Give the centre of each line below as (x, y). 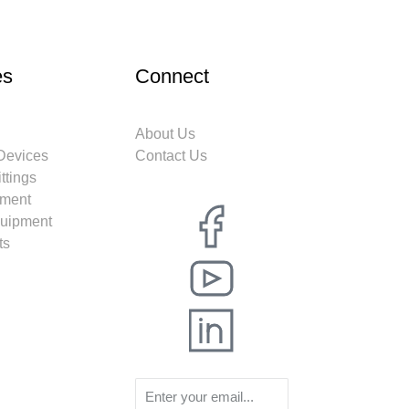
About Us (165, 134)
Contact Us (171, 156)
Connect (172, 76)
